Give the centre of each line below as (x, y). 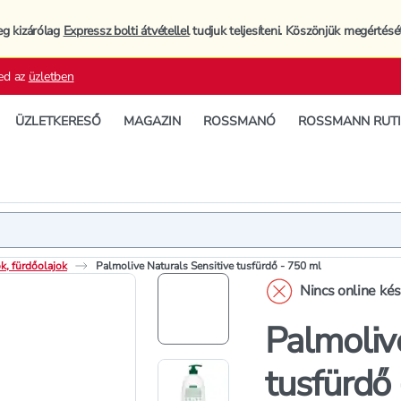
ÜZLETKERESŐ (58, 121)
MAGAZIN (152, 121)
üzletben (51, 76)
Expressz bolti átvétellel (126, 31)
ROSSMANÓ (239, 121)
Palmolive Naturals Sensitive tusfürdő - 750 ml (209, 266)
